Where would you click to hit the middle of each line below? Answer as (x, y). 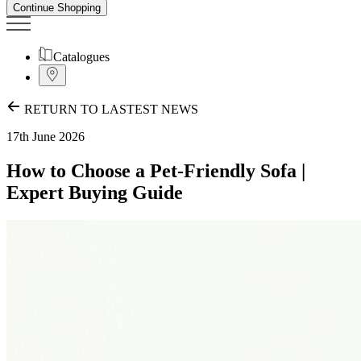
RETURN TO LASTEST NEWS (111, 110)
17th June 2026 (46, 137)
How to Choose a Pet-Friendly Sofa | (156, 171)
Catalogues (81, 57)
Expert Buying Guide (95, 193)
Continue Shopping (57, 8)
